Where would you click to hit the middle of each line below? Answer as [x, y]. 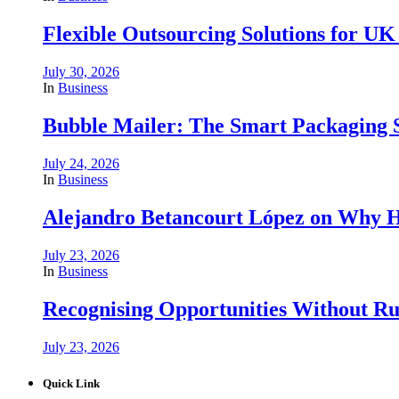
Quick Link [71, 383]
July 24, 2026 [81, 163]
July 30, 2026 [81, 72]
